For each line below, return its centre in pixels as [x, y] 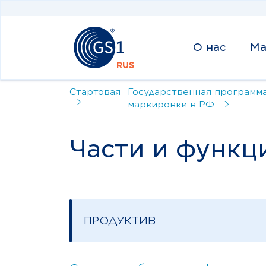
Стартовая [95, 92]
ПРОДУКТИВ [120, 220]
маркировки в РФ [171, 104]
